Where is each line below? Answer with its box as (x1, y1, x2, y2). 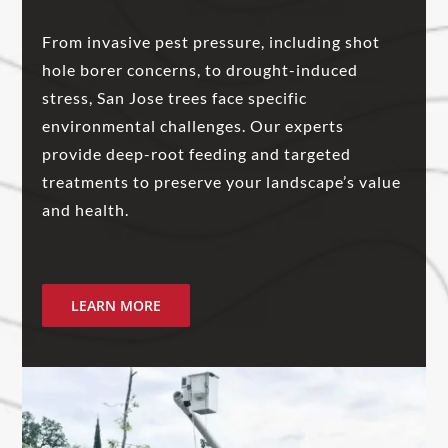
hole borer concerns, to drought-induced (42, 59, 359, 79)
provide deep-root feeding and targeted (42, 143, 352, 163)
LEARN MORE (71, 295, 162, 315)
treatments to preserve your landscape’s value (42, 171, 402, 191)
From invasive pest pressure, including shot (42, 31, 381, 51)
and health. (42, 199, 130, 219)
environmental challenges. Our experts (42, 115, 345, 135)
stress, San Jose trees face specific (42, 87, 308, 107)
